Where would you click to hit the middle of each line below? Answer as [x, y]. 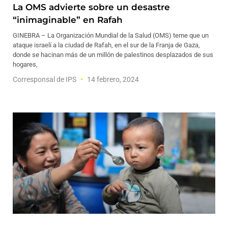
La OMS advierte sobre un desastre [91, 7]
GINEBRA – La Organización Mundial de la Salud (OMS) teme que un [111, 35]
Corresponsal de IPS [45, 79]
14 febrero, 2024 [112, 79]
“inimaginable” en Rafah [68, 20]
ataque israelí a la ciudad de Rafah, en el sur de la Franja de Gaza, [106, 45]
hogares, [25, 64]
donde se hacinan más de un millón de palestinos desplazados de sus [113, 55]
